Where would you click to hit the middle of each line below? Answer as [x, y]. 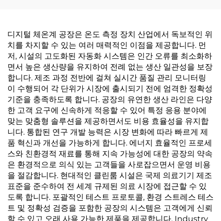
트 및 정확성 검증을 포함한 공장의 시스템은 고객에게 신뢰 [110, 208]
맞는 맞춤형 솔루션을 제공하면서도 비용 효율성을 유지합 [108, 121]
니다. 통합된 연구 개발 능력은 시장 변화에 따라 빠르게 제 [108, 132]
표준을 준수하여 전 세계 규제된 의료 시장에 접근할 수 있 [107, 186]
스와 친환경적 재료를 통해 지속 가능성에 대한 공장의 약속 [110, 154]
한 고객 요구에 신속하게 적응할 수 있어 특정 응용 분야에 [107, 110]
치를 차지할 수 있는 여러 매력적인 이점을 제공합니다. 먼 [107, 45]
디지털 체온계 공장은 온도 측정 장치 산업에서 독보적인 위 [110, 34]
